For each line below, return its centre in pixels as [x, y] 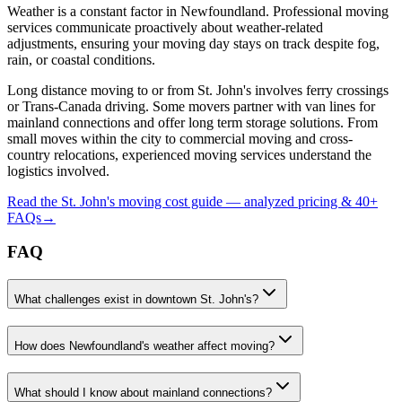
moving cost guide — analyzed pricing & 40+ [246, 201]
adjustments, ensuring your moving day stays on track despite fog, [193, 43]
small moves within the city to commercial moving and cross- [180, 138]
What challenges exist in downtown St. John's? [136, 300]
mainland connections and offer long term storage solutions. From [192, 122]
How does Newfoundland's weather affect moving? [144, 345]
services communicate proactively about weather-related [165, 27]
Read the [34, 201]
